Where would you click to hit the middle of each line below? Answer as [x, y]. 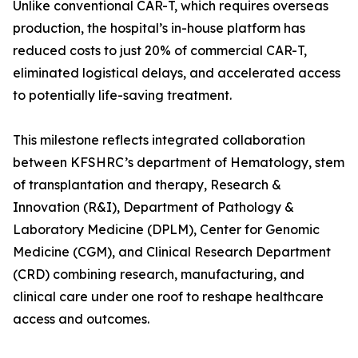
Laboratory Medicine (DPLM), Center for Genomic [166, 229]
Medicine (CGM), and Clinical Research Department [172, 252]
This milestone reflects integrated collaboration [159, 140]
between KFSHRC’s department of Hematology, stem [179, 162]
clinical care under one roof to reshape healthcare [168, 296]
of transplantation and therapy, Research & [147, 185]
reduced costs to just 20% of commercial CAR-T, [160, 50]
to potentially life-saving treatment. [122, 95]
